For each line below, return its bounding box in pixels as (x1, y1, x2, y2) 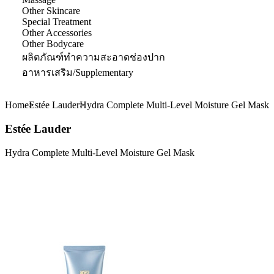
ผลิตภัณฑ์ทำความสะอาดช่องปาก (22, 52, 165, 63)
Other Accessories (22, 28, 92, 39)
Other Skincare (22, 6, 80, 17)
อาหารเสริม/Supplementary (22, 67, 133, 78)
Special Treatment (22, 17, 91, 28)
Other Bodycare (22, 39, 84, 50)
